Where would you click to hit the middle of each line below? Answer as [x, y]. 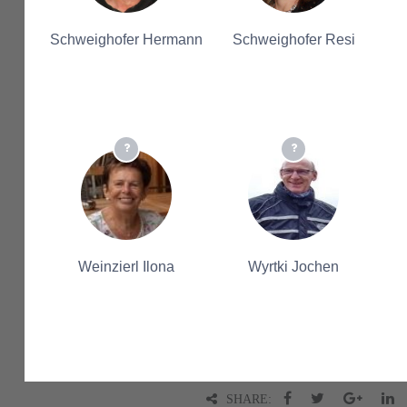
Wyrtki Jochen [293, 267]
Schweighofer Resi [293, 40]
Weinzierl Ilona [126, 267]
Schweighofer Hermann [126, 40]
